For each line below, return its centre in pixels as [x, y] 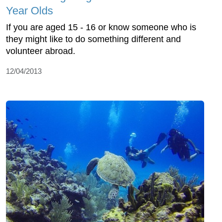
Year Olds [29, 10]
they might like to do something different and [93, 39]
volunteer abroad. [41, 51]
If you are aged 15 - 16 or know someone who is [101, 27]
